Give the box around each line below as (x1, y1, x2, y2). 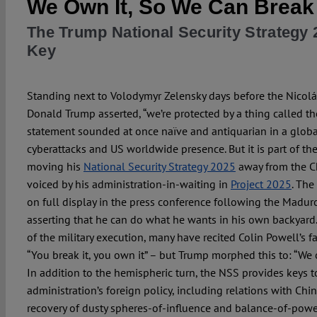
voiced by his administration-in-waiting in (26, 177, 231, 192)
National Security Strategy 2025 (83, 159, 236, 174)
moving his (26, 159, 83, 174)
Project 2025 (230, 177, 292, 192)
